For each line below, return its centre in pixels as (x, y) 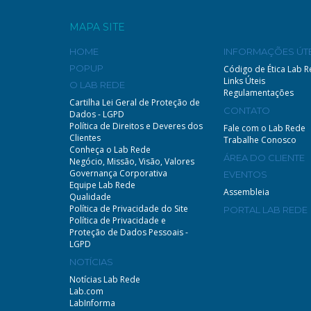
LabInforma (92, 303)
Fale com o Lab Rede (265, 128)
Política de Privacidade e (118, 220)
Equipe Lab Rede (102, 185)
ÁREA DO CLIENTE (264, 157)
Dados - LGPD (97, 114)
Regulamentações (259, 92)
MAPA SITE (97, 27)
